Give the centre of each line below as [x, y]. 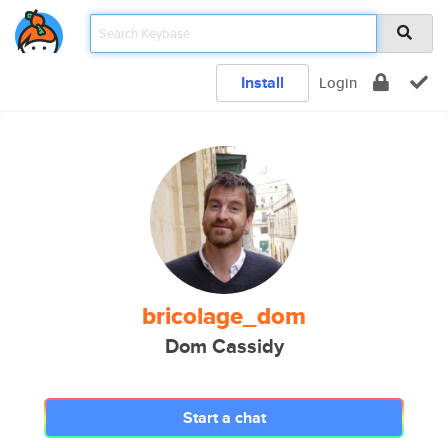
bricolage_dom [224, 316]
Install [262, 82]
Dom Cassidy [224, 346]
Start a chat [224, 417]
